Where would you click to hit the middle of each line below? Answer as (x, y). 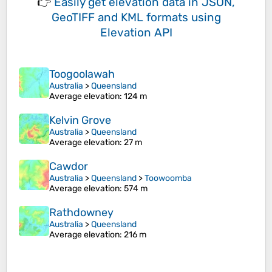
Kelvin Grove (80, 121)
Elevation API (136, 33)
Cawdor (69, 167)
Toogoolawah (82, 74)
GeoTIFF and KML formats (120, 18)
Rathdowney (81, 213)
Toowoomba (168, 178)
